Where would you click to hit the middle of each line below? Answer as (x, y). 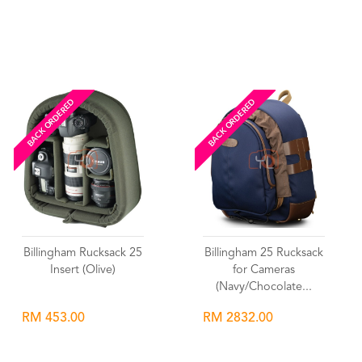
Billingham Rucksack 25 (83, 253)
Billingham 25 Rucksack (264, 253)
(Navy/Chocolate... (264, 287)
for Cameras (264, 270)
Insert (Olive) (83, 270)
